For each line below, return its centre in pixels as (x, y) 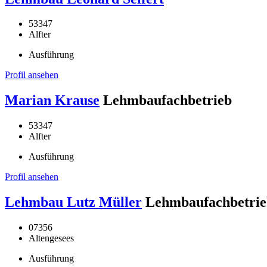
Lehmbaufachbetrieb (167, 100)
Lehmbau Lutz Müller (73, 202)
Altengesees (51, 238)
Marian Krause (52, 100)
